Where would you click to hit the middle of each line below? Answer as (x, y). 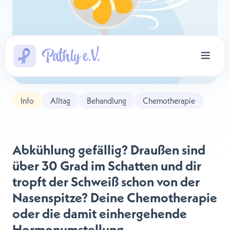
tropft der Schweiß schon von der (106, 181)
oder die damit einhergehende (100, 213)
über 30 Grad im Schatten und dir (107, 165)
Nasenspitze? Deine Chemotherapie (115, 197)
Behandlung (107, 100)
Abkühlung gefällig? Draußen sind (109, 149)
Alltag (60, 100)
